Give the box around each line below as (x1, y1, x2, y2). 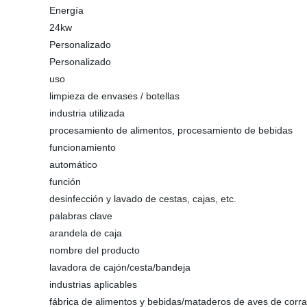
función (49, 176, 81, 187)
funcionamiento (49, 142, 116, 153)
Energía (49, 5, 84, 16)
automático (49, 159, 97, 170)
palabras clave (49, 210, 112, 221)
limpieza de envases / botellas (49, 90, 180, 101)
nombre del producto (49, 245, 140, 256)
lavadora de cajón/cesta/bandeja (49, 262, 191, 273)
